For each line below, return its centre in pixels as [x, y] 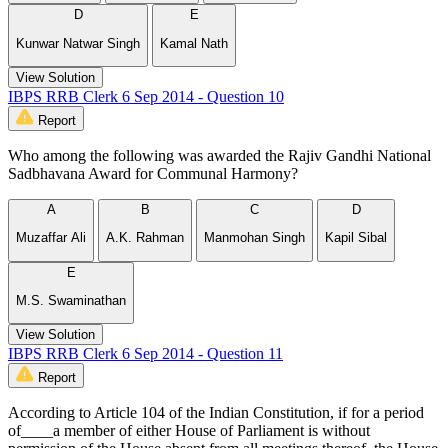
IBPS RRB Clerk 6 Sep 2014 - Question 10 [146, 97]
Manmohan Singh [254, 238]
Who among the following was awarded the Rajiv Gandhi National [219, 156]
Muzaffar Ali [51, 238]
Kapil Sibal [356, 238]
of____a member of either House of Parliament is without [189, 431]
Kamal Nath [194, 43]
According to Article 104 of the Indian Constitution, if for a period [216, 413]
